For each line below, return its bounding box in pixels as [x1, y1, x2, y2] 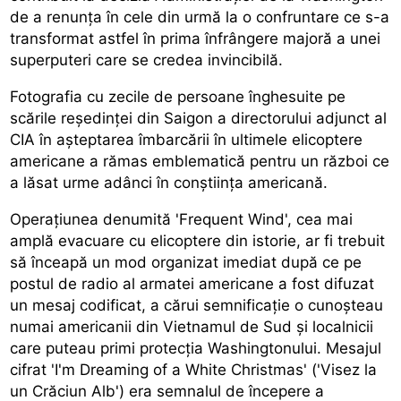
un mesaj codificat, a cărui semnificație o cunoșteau [10, 295, 384, 314]
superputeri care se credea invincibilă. [10, 50, 284, 69]
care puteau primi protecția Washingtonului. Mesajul [10, 338, 382, 357]
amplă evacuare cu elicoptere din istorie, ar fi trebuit [10, 231, 386, 250]
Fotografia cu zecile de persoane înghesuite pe [10, 87, 346, 106]
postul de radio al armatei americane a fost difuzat [10, 274, 375, 293]
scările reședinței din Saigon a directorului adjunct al [10, 108, 388, 127]
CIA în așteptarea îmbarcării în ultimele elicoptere [10, 130, 363, 149]
